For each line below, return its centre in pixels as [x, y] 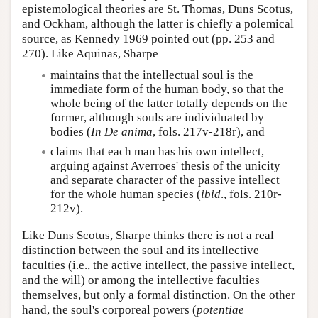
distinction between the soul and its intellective [141, 250]
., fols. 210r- [251, 194]
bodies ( [71, 131]
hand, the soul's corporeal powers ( [109, 309]
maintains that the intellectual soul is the [152, 75]
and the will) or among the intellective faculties [141, 280]
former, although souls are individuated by [157, 117]
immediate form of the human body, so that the [167, 89]
